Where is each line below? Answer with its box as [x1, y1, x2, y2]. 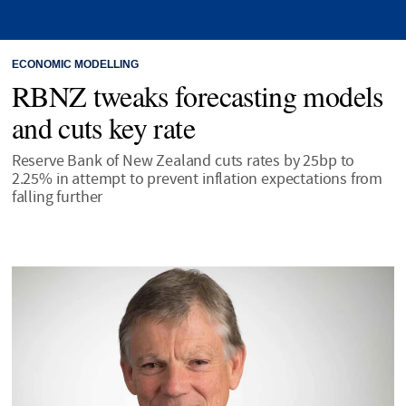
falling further [11, 186, 103, 208]
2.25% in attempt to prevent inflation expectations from [11, 168, 383, 189]
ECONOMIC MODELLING [11, 56, 139, 72]
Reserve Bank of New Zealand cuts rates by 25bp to [11, 150, 355, 171]
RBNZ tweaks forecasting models [11, 75, 383, 115]
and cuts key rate [11, 107, 195, 147]
